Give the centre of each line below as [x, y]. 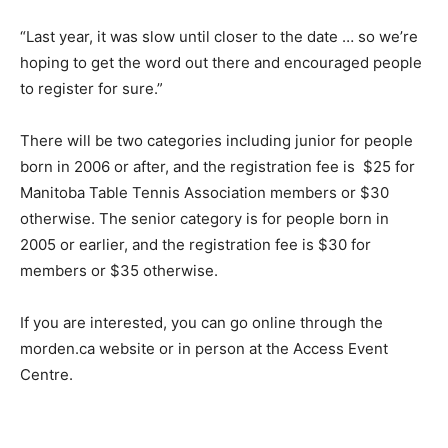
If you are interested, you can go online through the [201, 322]
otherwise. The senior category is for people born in [204, 218]
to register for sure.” [91, 88]
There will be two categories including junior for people [216, 140]
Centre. [46, 374]
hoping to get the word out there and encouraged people [221, 62]
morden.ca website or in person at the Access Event [204, 348]
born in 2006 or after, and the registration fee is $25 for [217, 166]
